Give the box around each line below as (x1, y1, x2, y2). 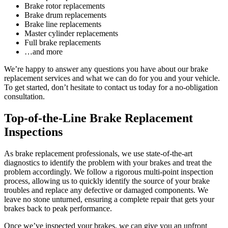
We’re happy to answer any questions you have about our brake (4, 65, 208, 74)
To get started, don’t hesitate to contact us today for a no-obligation (4, 83, 218, 92)
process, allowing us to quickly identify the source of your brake (4, 176, 210, 185)
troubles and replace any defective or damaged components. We (4, 185, 208, 194)
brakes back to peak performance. (4, 204, 112, 213)
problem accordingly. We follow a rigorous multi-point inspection (4, 167, 213, 176)
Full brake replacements (24, 38, 101, 47)
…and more (24, 47, 63, 56)
